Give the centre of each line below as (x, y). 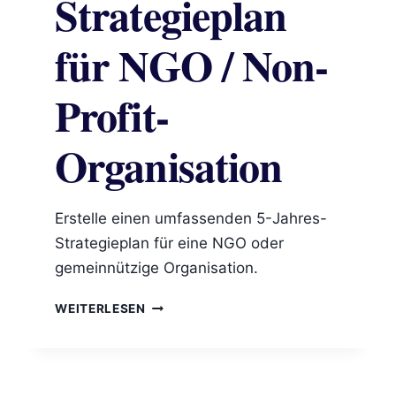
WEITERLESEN (100, 309)
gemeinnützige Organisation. (157, 268)
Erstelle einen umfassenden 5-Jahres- (191, 219)
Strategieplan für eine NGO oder (170, 244)
